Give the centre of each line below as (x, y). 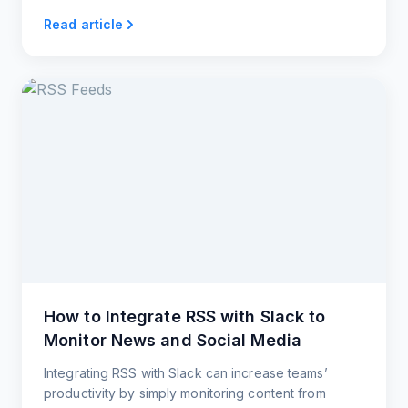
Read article (84, 25)
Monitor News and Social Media (173, 341)
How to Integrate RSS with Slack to (185, 317)
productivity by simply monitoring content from (185, 393)
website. (69, 10)
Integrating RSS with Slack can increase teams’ (186, 373)
